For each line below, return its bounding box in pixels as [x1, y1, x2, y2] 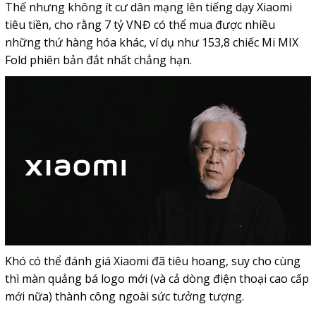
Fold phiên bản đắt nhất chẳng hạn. [4, 52, 192, 68]
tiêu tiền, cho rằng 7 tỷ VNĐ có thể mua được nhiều [4, 17, 275, 32]
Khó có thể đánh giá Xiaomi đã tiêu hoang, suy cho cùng [4, 253, 300, 269]
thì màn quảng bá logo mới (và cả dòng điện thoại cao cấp [4, 270, 309, 286]
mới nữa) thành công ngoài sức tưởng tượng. [4, 288, 244, 304]
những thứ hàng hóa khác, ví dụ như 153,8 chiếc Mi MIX [4, 35, 298, 50]
